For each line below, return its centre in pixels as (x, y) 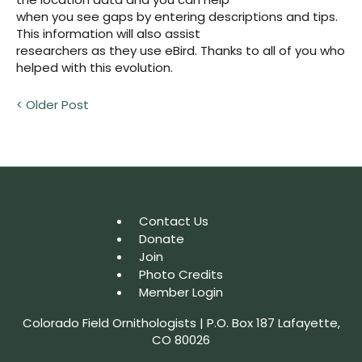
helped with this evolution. (95, 67)
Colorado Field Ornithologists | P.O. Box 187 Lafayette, (181, 322)
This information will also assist (108, 33)
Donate (162, 238)
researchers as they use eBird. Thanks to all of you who (181, 50)
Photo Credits (181, 274)
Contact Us (174, 221)
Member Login (181, 292)
